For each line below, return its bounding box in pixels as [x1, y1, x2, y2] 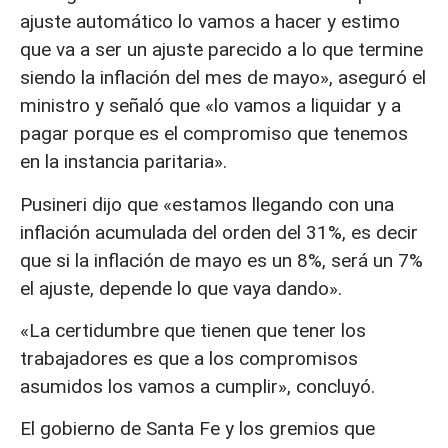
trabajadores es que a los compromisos [20, 346, 358, 370]
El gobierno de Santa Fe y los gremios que [20, 417, 375, 441]
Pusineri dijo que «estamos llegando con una [20, 192, 394, 216]
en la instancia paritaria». [20, 150, 227, 174]
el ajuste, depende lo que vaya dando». [20, 276, 342, 300]
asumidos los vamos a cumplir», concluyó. [20, 374, 375, 398]
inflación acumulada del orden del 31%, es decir [20, 220, 418, 244]
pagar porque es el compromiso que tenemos [20, 122, 408, 146]
